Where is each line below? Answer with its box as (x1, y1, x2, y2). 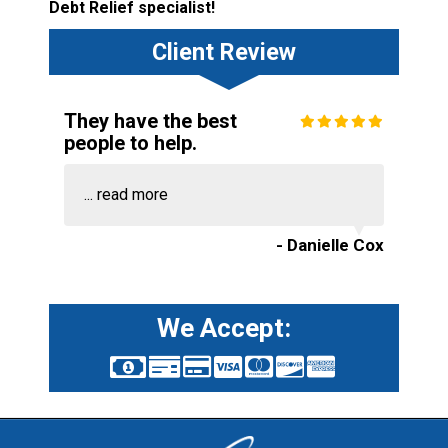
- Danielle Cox (276, 235, 385, 256)
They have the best (63, 109, 237, 134)
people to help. (63, 131, 197, 156)
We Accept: (156, 313, 291, 344)
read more (96, 185, 168, 205)
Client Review (151, 38, 296, 67)
